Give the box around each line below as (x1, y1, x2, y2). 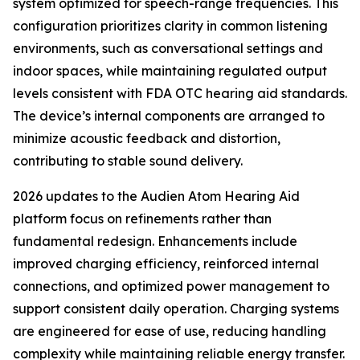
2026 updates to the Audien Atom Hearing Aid (13, 188, 300, 205)
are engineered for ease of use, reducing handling (13, 323, 326, 340)
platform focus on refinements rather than (13, 211, 272, 227)
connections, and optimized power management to (13, 278, 329, 295)
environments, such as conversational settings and (13, 40, 323, 57)
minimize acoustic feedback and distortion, (13, 130, 280, 147)
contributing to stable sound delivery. (13, 153, 243, 170)
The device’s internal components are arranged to (13, 108, 325, 125)
